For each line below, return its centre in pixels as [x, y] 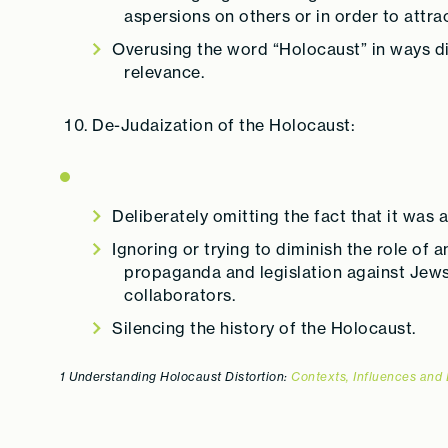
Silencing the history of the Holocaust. [264, 328]
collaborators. [179, 295]
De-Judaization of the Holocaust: [223, 125]
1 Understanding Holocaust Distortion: [175, 376]
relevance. [164, 72]
